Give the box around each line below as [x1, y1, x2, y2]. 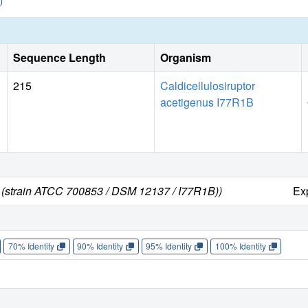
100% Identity [214, 240, 266, 252]
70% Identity [8, 240, 54, 252]
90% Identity [77, 240, 124, 252]
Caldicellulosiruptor [160, 78, 255, 94]
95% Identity [146, 240, 192, 252]
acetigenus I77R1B [160, 94, 254, 111]
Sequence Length [13, 49, 106, 66]
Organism [160, 49, 211, 66]
